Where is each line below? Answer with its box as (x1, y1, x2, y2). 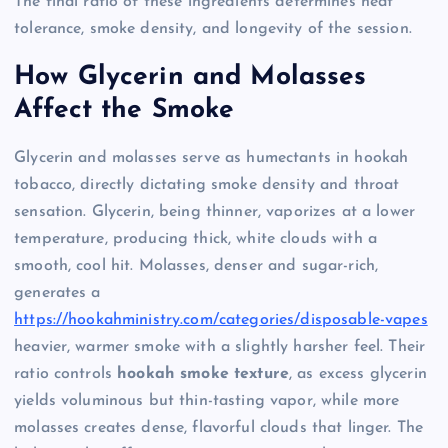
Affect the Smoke (14, 96, 235, 124)
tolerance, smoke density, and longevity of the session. (14, 21, 412, 38)
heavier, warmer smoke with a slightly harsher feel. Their (14, 338, 426, 355)
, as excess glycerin (289, 365, 427, 382)
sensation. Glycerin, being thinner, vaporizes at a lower (14, 203, 415, 220)
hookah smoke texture (117, 365, 290, 382)
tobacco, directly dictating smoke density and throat (14, 176, 400, 193)
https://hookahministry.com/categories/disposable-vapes (14, 311, 428, 328)
